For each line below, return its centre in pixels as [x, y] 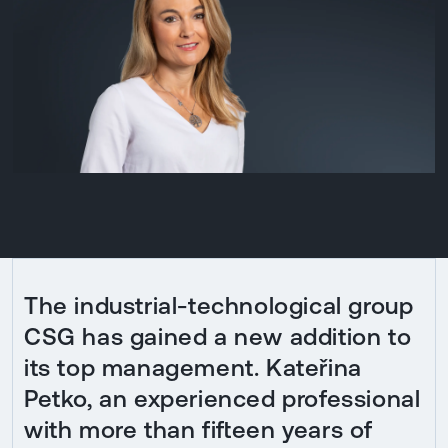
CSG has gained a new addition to [218, 336]
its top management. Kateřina [193, 367]
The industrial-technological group [219, 305]
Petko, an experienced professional [222, 398]
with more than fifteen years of [198, 429]
